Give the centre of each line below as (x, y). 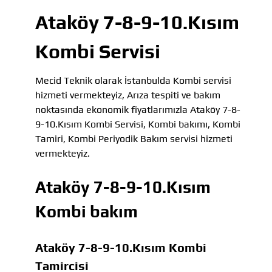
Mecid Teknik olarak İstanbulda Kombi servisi (133, 80)
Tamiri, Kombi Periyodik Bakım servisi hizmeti (134, 138)
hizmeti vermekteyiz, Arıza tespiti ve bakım (128, 95)
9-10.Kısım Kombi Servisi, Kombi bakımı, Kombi (138, 124)
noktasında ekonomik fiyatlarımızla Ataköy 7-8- (138, 109)
